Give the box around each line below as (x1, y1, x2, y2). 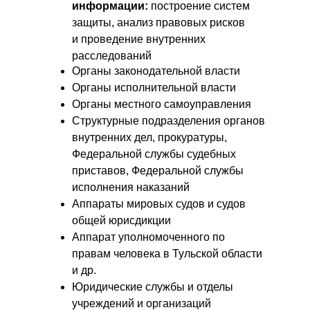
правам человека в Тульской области (72, 248, 262, 259)
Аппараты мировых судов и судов (72, 198, 246, 210)
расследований (72, 50, 152, 62)
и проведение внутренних (72, 33, 206, 45)
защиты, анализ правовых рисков (72, 17, 245, 28)
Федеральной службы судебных (72, 148, 236, 160)
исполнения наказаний (72, 181, 190, 193)
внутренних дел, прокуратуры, (72, 131, 227, 143)
